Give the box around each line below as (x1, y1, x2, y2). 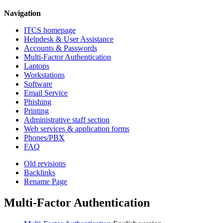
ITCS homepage (24, 26, 76, 34)
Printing (24, 107, 49, 115)
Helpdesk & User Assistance (24, 35, 113, 43)
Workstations (24, 71, 65, 79)
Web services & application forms (24, 124, 129, 133)
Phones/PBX (24, 133, 65, 142)
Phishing (24, 98, 51, 106)
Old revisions (24, 159, 66, 168)
